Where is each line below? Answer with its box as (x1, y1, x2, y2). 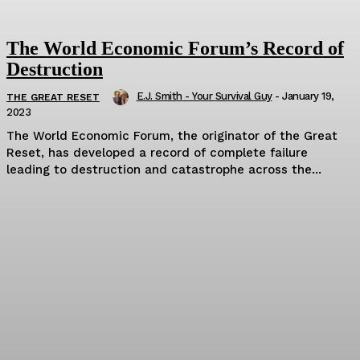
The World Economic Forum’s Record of (6, 37, 344, 59)
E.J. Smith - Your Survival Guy (136, 89, 272, 102)
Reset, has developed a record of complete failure (6, 145, 308, 161)
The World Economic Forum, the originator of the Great (6, 129, 337, 144)
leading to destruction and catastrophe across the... (6, 162, 321, 178)
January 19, (282, 89, 334, 102)
